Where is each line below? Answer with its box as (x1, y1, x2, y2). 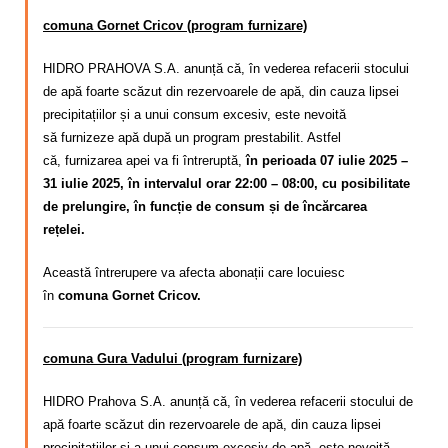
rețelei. (43, 221, 89, 237)
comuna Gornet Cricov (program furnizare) (43, 17, 307, 33)
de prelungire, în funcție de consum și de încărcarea (43, 198, 367, 214)
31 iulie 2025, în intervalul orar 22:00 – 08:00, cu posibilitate (43, 175, 410, 191)
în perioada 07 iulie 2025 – (246, 152, 408, 168)
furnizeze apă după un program (61, 129, 240, 145)
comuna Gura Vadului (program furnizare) (43, 351, 302, 367)
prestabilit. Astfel (240, 129, 341, 145)
